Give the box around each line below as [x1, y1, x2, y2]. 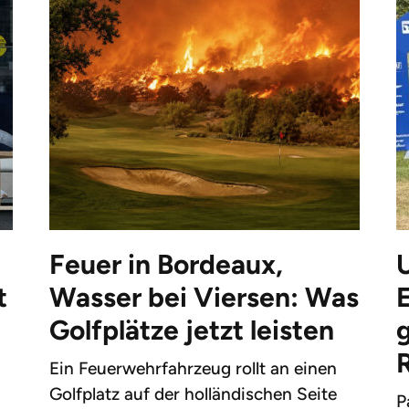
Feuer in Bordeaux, [48, 247, 283, 282]
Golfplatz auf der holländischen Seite [48, 383, 337, 405]
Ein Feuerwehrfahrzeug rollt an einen [48, 358, 337, 380]
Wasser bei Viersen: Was [48, 280, 359, 315]
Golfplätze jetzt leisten [48, 313, 334, 348]
